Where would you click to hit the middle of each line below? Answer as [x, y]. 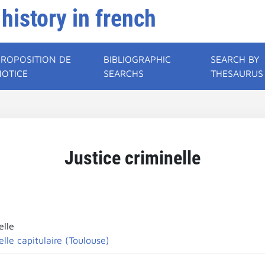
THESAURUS [237, 73]
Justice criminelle [132, 158]
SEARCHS [124, 73]
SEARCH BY [235, 59]
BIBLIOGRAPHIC [138, 59]
